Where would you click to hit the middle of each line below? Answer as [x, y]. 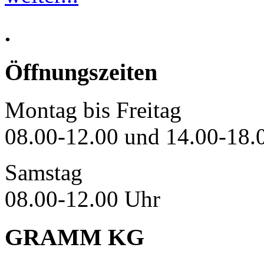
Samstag [44, 173]
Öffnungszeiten [81, 72]
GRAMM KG [75, 237]
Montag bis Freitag [93, 110]
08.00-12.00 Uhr [82, 199]
